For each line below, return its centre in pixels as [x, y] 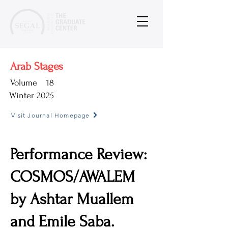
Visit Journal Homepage [51, 115]
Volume [24, 83]
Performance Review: [78, 154]
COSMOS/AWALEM [73, 177]
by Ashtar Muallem [72, 199]
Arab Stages [37, 66]
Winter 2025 [32, 95]
